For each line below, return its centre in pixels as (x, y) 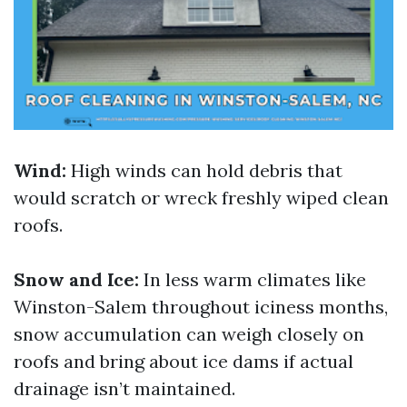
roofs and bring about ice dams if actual (184, 361)
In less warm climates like (253, 279)
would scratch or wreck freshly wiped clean (201, 198)
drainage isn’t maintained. (124, 388)
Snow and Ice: (76, 279)
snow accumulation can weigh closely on (189, 334)
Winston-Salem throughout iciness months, (201, 307)
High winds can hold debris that (204, 170)
